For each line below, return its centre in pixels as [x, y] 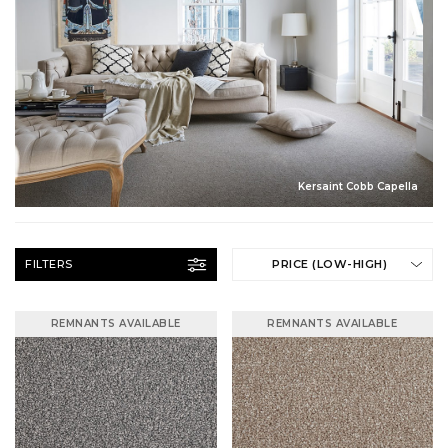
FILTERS [49, 264]
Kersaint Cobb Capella [358, 187]
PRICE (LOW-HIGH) [330, 264]
